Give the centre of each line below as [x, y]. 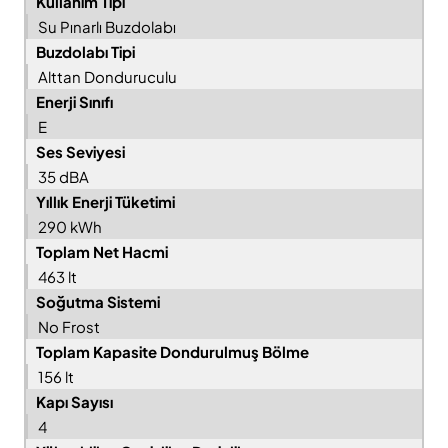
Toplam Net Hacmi [103, 252]
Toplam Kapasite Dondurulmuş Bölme [174, 352]
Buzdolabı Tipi [85, 52]
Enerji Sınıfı [76, 102]
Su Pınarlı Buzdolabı [107, 27]
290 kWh [70, 227]
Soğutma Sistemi [99, 302]
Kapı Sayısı [74, 402]
